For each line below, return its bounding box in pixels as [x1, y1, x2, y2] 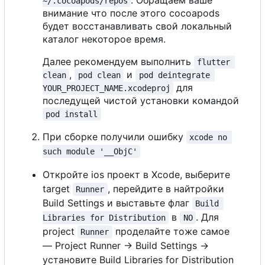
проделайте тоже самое [112, 225, 232, 237]
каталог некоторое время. [43, 33, 166, 45]
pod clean [77, 70, 121, 80]
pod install [46, 109, 98, 119]
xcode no [189, 132, 232, 142]
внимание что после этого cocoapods [43, 7, 219, 19]
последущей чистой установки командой [43, 94, 239, 106]
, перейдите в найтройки [107, 182, 227, 195]
